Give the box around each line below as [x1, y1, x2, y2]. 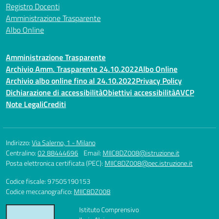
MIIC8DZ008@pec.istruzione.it [105, 158, 193, 168]
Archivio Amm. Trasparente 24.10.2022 [6, 63, 138, 75]
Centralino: [6, 148, 38, 158]
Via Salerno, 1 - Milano [32, 137, 95, 148]
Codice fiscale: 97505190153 [6, 176, 90, 186]
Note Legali [6, 98, 44, 110]
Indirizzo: [6, 137, 32, 148]
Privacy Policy [136, 75, 182, 87]
